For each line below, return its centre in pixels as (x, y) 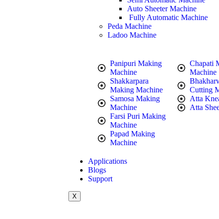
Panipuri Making (136, 63)
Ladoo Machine (132, 35)
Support (100, 179)
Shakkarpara (129, 81)
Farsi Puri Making (138, 116)
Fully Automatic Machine (167, 17)
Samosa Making (135, 99)
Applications (108, 161)
